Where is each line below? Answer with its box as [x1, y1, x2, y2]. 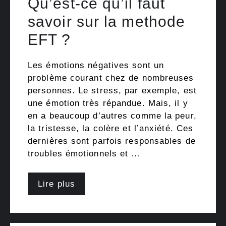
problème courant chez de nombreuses [28, 73, 194, 83]
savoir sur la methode [28, 13, 186, 30]
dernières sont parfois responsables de [28, 136, 196, 146]
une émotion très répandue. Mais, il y [28, 98, 188, 108]
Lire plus [38, 179, 75, 189]
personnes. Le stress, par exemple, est [28, 85, 197, 95]
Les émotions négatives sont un [28, 60, 164, 70]
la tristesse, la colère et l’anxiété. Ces [28, 123, 194, 133]
